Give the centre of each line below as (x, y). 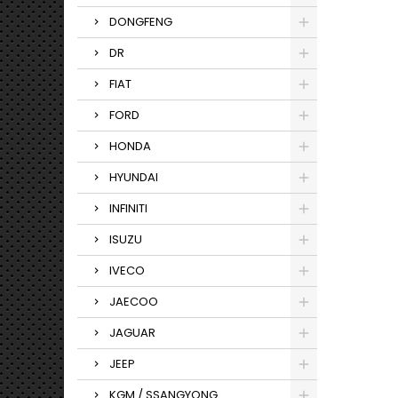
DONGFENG (141, 22)
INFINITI (128, 208)
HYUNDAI (134, 177)
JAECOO (134, 302)
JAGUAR (132, 333)
